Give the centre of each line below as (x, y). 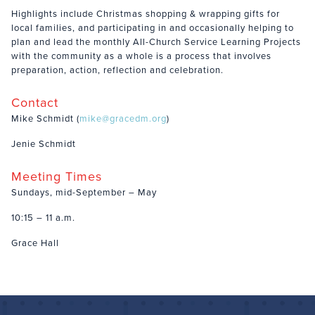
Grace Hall (35, 243)
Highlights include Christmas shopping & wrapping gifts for (146, 14)
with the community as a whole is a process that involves (141, 56)
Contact (35, 103)
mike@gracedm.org (123, 118)
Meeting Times (57, 176)
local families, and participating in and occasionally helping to (153, 28)
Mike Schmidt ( (45, 118)
